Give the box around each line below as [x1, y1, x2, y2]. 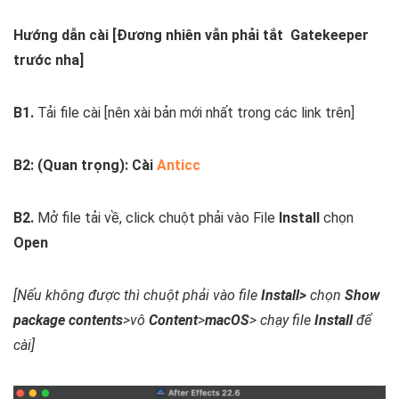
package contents [13, 311, 123, 329]
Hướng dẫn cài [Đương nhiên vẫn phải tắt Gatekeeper [13, 26, 369, 44]
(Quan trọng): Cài [34, 156, 157, 174]
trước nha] [13, 51, 84, 69]
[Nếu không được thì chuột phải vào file [13, 286, 261, 304]
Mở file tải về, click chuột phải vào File [34, 208, 279, 226]
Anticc [157, 156, 200, 174]
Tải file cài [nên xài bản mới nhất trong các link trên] [34, 103, 354, 121]
